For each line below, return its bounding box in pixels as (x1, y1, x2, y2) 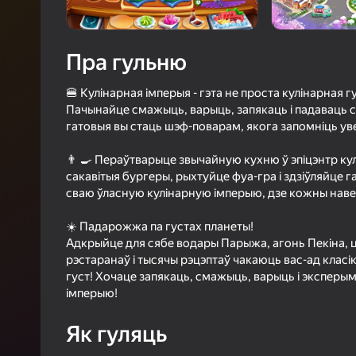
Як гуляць (66, 321, 167, 348)
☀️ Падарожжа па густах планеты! (66, 219, 253, 234)
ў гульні (300, 66, 337, 78)
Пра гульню (66, 49, 187, 76)
